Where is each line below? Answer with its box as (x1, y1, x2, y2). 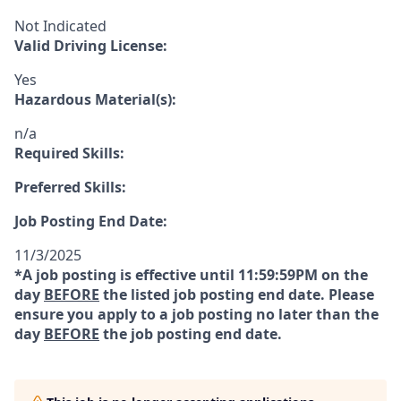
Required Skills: (14, 143, 124, 163)
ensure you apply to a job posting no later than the (14, 304, 379, 324)
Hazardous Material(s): (14, 90, 176, 109)
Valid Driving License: (14, 36, 167, 55)
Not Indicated (14, 16, 107, 36)
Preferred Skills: (14, 177, 126, 197)
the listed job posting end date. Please (99, 285, 374, 304)
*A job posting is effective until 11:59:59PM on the (14, 265, 368, 285)
